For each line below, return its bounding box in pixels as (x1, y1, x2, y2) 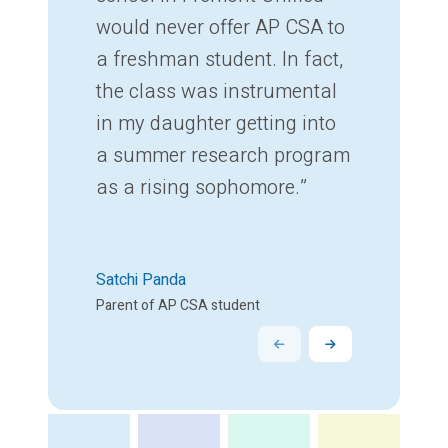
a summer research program (96, 141, 350, 171)
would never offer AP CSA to (96, 13, 345, 43)
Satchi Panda (96, 268, 186, 293)
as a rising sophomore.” (96, 173, 307, 203)
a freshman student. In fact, (96, 45, 343, 75)
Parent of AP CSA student (96, 295, 260, 317)
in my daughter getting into (96, 109, 336, 139)
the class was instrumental (96, 77, 337, 107)
